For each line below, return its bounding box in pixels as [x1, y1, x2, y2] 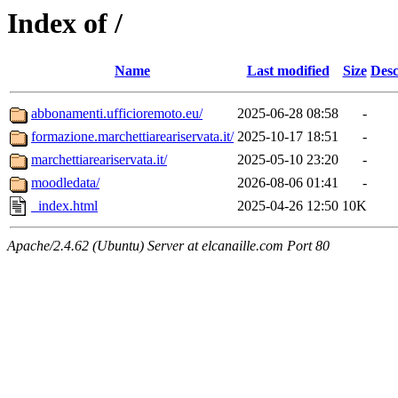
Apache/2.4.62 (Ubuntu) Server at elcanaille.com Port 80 [7, 238, 330, 254]
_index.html [31, 198, 98, 214]
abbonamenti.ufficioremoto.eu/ [31, 106, 203, 122]
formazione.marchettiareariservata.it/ [31, 129, 234, 145]
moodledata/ [31, 175, 99, 191]
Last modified [246, 63, 330, 79]
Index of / [7, 7, 123, 39]
